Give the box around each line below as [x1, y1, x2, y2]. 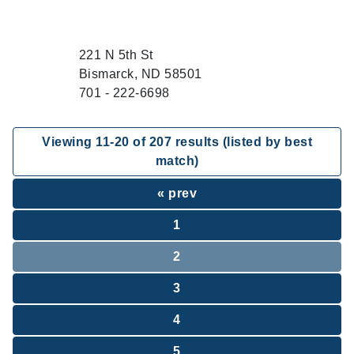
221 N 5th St [78, 48, 153, 62]
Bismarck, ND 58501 [78, 67, 202, 81]
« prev [157, 186, 197, 200]
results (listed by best [171, 135, 312, 149]
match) [155, 154, 199, 168]
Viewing [42, 135, 96, 149]
